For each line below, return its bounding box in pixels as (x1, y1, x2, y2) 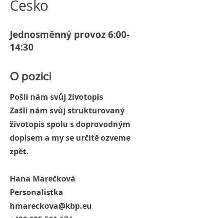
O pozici (10, 70, 51, 83)
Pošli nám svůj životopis (10, 91, 103, 102)
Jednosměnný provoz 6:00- (10, 28, 129, 41)
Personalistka (10, 187, 63, 198)
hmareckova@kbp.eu (10, 200, 92, 211)
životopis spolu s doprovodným (10, 119, 130, 129)
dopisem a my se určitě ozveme (10, 132, 130, 143)
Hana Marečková (10, 173, 75, 184)
